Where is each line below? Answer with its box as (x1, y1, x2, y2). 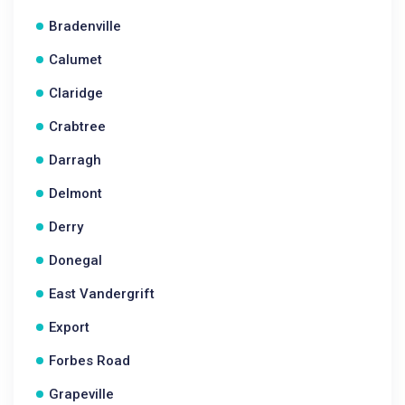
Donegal (49, 252, 102, 268)
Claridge (49, 85, 103, 101)
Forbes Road (49, 353, 130, 369)
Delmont (49, 185, 102, 202)
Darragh (49, 152, 101, 168)
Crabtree (49, 118, 106, 135)
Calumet (49, 52, 102, 68)
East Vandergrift (49, 286, 155, 302)
